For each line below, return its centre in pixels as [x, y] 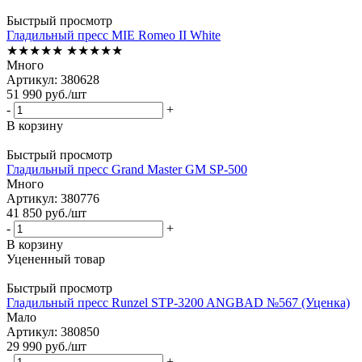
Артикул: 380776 [53, 198]
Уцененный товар [56, 259]
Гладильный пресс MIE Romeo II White [114, 35]
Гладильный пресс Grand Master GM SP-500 [127, 169]
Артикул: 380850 [53, 331]
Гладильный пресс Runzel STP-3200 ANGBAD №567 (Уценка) [178, 302]
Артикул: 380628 [53, 79]
